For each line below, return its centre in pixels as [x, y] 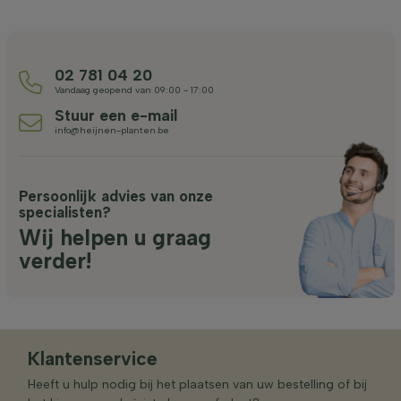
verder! [55, 260]
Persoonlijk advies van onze [116, 196]
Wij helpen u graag [115, 237]
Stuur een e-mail [116, 115]
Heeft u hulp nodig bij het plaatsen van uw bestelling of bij [197, 384]
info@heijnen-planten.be [112, 130]
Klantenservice [93, 358]
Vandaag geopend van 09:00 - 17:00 [134, 90]
